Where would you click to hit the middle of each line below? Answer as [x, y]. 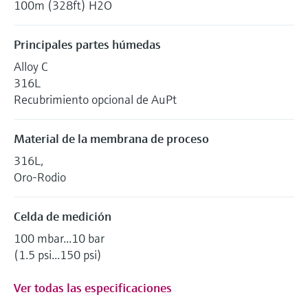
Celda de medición [63, 216]
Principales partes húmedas [87, 44]
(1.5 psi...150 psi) [58, 254]
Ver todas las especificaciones [93, 287]
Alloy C [31, 66]
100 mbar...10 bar [59, 238]
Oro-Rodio [40, 177]
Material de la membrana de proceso [111, 138]
